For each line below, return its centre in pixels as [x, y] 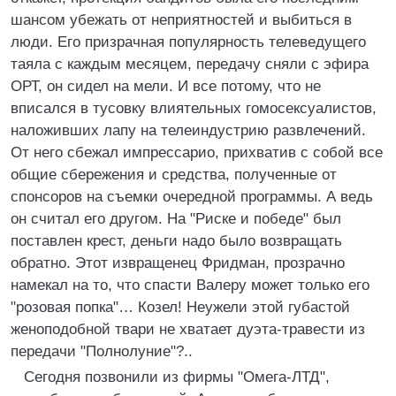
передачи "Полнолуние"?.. [102, 351]
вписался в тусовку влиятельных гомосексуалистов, [194, 108]
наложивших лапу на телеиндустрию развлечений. [188, 130]
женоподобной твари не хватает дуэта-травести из [188, 329]
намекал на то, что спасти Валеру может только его [190, 285]
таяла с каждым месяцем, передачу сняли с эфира [190, 64]
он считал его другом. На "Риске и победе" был [176, 219]
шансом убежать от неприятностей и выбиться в [181, 20]
